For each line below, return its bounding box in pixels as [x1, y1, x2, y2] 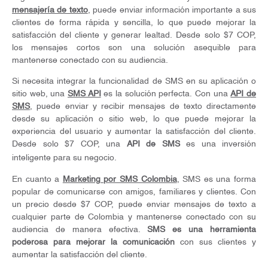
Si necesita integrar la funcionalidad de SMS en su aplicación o [12, 77, 256, 86]
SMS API [68, 89, 101, 98]
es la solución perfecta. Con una [100, 89, 231, 98]
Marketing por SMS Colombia [62, 175, 177, 184]
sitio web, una [12, 89, 68, 98]
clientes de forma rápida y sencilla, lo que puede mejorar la [12, 18, 256, 27]
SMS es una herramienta [147, 225, 257, 234]
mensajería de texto [12, 5, 88, 14]
